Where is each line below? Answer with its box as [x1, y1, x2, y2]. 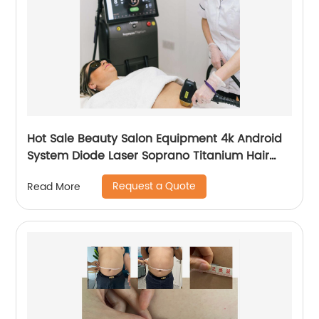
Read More [27, 178, 81, 195]
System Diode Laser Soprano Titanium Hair [27, 147, 142, 165]
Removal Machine [27, 164, 130, 182]
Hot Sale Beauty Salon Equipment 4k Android [27, 130, 283, 148]
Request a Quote [113, 178, 197, 194]
